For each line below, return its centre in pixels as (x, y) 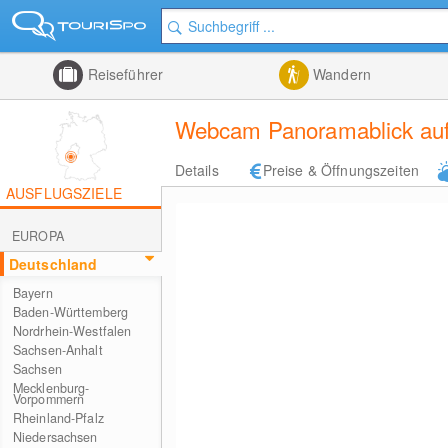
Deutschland (53, 264)
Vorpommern (48, 399)
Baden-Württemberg (70, 312)
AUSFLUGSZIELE (64, 193)
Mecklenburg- (51, 388)
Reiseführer (123, 74)
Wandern (340, 74)
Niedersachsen (55, 437)
